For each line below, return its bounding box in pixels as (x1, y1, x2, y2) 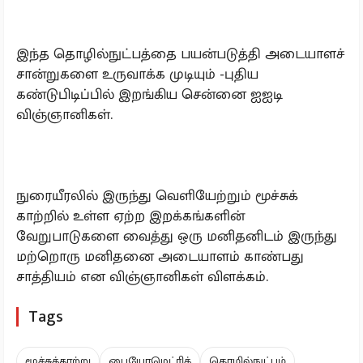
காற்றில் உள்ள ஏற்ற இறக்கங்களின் (16, 204, 245, 228)
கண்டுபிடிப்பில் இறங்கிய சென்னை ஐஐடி (16, 83, 283, 107)
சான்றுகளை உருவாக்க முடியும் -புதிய (16, 62, 258, 87)
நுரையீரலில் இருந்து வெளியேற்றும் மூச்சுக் (16, 184, 298, 208)
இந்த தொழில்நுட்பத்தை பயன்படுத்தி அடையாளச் (16, 42, 345, 66)
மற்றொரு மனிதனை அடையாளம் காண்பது (16, 245, 304, 269)
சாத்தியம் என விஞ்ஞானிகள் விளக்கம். (16, 265, 268, 289)
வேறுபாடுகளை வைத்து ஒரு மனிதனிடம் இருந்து (16, 224, 337, 249)
